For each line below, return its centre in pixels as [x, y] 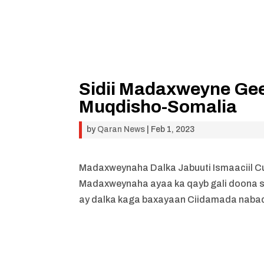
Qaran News [121, 129]
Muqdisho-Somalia [158, 106]
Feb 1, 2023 [173, 129]
